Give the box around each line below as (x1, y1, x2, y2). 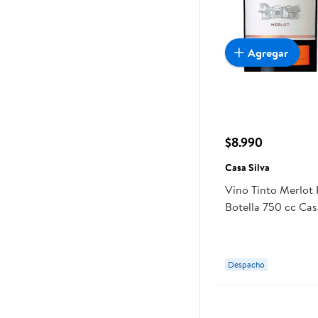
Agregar (248, 44, 289, 60)
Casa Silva (225, 160, 270, 175)
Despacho (228, 258, 265, 270)
